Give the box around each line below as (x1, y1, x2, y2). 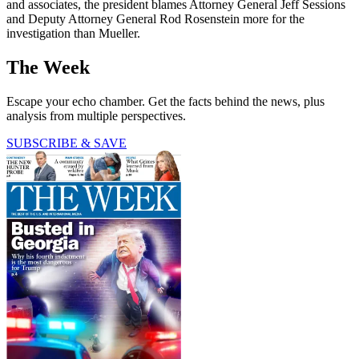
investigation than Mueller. (6, 26, 140, 41)
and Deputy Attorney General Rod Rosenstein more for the (6, 12, 305, 26)
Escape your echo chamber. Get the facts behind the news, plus (6, 95, 325, 109)
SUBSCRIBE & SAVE (6, 136, 127, 151)
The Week (6, 57, 90, 79)
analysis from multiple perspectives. (6, 109, 186, 123)
